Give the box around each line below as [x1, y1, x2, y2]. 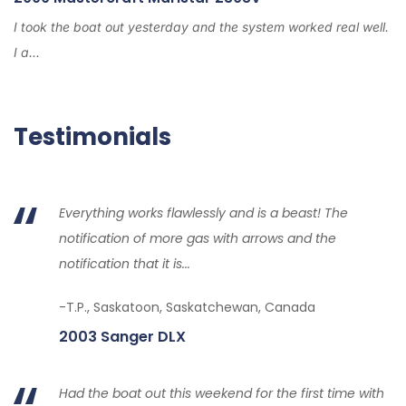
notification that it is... [59, 254, 190, 273]
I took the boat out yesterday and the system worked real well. [14, 18, 389, 34]
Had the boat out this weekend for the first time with [59, 383, 384, 402]
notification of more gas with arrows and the [59, 228, 336, 247]
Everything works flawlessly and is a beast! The [59, 203, 348, 222]
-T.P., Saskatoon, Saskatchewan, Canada [59, 297, 315, 316]
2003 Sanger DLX [59, 325, 186, 347]
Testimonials [14, 120, 171, 153]
